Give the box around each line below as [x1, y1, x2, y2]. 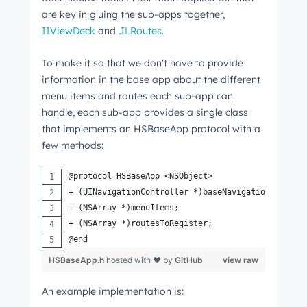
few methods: [42, 138, 103, 151]
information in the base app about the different [42, 73, 260, 86]
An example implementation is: [42, 285, 184, 298]
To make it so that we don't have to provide [42, 56, 243, 69]
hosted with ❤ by [106, 255, 175, 266]
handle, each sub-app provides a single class [42, 106, 248, 119]
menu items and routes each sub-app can [42, 89, 233, 102]
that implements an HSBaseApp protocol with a [42, 122, 260, 135]
